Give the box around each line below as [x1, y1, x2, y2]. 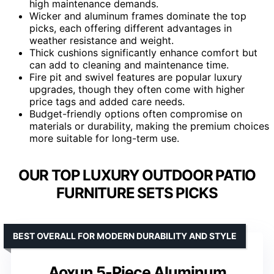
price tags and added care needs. [29, 95, 185, 108]
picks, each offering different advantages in [29, 21, 232, 34]
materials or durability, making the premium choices [29, 119, 269, 132]
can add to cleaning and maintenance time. [29, 58, 229, 71]
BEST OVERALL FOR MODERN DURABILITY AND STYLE [13, 230, 237, 241]
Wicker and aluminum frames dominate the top [29, 9, 246, 22]
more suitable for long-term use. [29, 131, 179, 144]
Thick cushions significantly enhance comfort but [29, 46, 257, 59]
